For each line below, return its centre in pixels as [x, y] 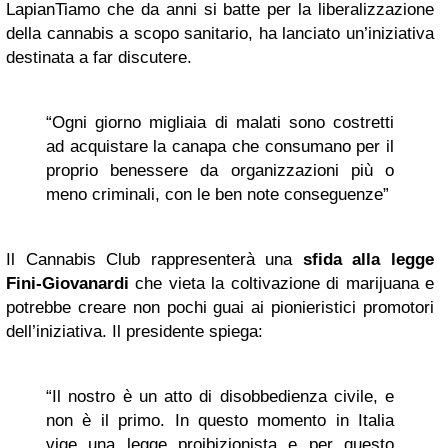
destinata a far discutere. [99, 57]
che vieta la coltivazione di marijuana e [281, 283]
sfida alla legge [368, 259]
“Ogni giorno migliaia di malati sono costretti [220, 122]
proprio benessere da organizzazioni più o [220, 170]
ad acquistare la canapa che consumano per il [220, 146]
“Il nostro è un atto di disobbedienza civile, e [220, 396]
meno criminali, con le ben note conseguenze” [217, 194]
